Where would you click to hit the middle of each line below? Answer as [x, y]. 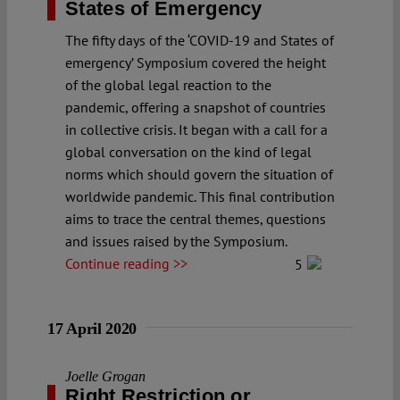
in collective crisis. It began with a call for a [196, 129]
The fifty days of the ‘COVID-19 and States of [200, 40]
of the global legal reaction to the [168, 84]
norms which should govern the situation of [199, 174]
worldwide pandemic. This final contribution [200, 196]
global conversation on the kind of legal [188, 151]
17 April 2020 [92, 328]
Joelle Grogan [105, 376]
